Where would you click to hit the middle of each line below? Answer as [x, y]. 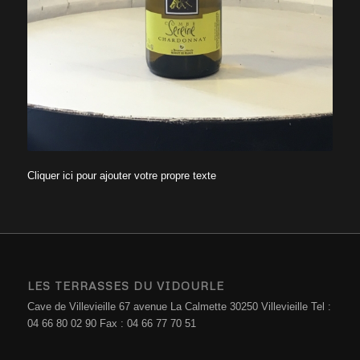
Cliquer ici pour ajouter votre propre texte [121, 175]
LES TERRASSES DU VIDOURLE [125, 286]
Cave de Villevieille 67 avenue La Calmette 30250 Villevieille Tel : [179, 307]
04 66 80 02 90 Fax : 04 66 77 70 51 [111, 324]
